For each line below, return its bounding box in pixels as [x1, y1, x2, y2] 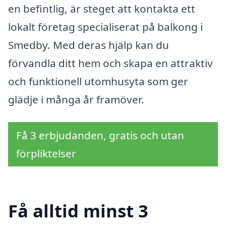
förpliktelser [16, 146, 76, 161]
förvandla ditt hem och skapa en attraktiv [8, 55, 213, 70]
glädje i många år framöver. [8, 92, 144, 106]
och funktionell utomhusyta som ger [8, 74, 188, 88]
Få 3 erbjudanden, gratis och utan [16, 128, 184, 143]
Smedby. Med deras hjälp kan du [8, 37, 169, 52]
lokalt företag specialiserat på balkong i [8, 19, 203, 34]
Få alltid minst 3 [8, 199, 148, 223]
